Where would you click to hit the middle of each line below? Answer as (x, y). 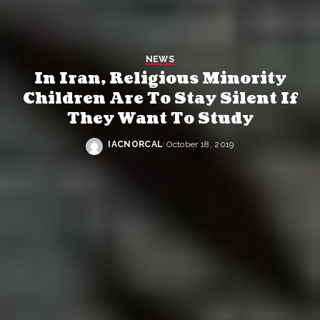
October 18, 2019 (200, 144)
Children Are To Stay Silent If (160, 99)
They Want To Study (160, 119)
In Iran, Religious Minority (160, 79)
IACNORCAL (136, 144)
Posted (125, 150)
